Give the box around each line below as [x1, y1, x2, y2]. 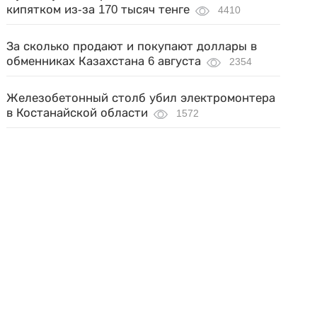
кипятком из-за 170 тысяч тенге [6, 3, 190, 16]
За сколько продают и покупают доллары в [6, 40, 258, 53]
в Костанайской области [6, 106, 149, 120]
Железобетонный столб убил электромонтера [6, 91, 276, 105]
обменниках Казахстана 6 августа [6, 54, 202, 68]
